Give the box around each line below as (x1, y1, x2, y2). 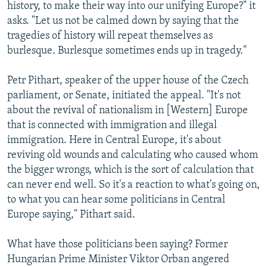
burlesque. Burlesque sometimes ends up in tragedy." (7, 45, 247, 57)
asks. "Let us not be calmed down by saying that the (7, 15, 239, 27)
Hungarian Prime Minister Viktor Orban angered (7, 253, 229, 265)
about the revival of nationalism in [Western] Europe (7, 104, 248, 116)
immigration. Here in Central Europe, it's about (7, 134, 221, 146)
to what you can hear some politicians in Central (7, 194, 225, 206)
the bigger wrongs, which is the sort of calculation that (7, 164, 254, 176)
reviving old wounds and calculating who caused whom (7, 149, 258, 161)
